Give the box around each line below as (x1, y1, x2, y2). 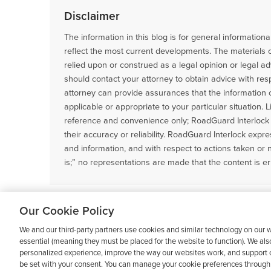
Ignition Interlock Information (104, 198, 226, 211)
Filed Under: (50, 198, 104, 211)
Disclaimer (64, 8, 120, 23)
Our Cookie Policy (19, 204, 114, 218)
